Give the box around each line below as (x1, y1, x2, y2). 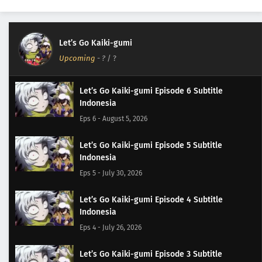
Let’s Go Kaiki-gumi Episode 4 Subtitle (80, 195, 223, 205)
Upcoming (59, 54, 95, 63)
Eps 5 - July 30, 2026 (80, 169, 142, 177)
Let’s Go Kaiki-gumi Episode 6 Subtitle (80, 86, 223, 96)
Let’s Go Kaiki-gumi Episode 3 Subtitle (80, 249, 222, 259)
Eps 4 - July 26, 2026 (80, 223, 142, 232)
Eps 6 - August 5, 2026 (80, 115, 147, 123)
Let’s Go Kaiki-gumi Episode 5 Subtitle (80, 140, 222, 150)
